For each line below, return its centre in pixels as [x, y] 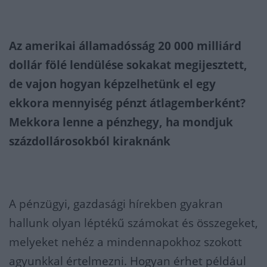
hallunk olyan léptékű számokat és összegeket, [133, 223]
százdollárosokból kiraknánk [90, 141]
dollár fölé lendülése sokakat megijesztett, [128, 65]
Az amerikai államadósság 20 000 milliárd [125, 46]
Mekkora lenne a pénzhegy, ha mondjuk [121, 122]
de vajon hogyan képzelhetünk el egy [112, 84]
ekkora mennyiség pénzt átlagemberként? [127, 103]
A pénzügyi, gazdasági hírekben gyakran [116, 204]
